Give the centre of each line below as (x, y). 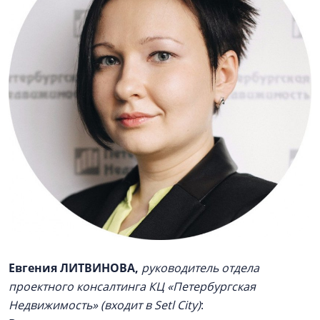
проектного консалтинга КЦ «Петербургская (132, 286)
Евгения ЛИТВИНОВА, (74, 268)
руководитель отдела (200, 268)
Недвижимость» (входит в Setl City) (105, 305)
